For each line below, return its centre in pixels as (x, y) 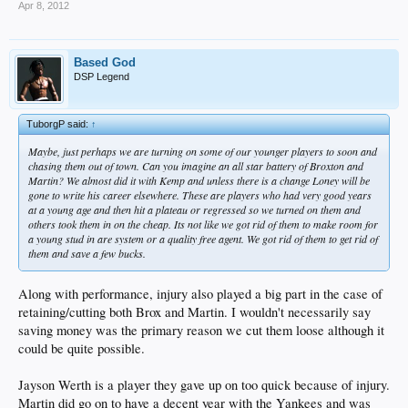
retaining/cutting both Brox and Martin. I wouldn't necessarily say (194, 311)
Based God (105, 63)
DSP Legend (102, 77)
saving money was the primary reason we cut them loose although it (201, 330)
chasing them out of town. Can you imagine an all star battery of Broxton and (196, 166)
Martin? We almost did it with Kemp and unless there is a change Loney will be (199, 181)
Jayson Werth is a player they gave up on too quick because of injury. (204, 384)
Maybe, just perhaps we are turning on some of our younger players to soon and (203, 152)
